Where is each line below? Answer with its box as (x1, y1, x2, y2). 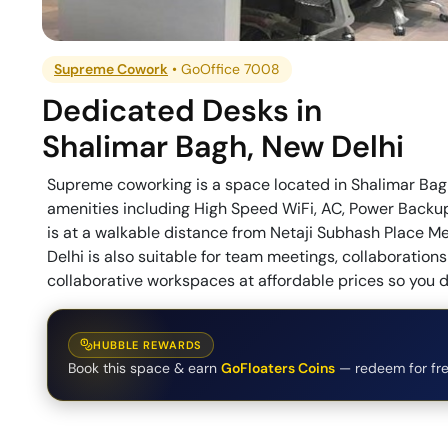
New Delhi (261, 127, 405, 167)
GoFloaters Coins (221, 358, 335, 377)
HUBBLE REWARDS (93, 337, 203, 352)
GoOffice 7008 (181, 60, 281, 79)
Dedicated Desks (42, 91, 297, 131)
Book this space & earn (68, 358, 217, 377)
